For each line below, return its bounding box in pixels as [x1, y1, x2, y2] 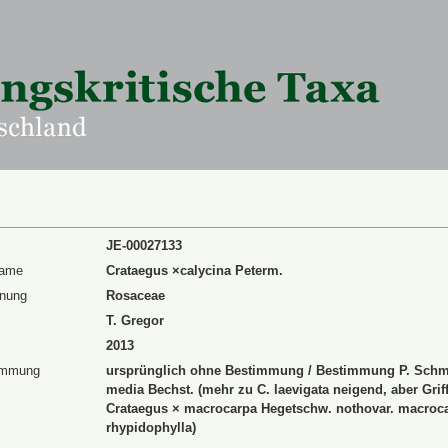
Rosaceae [106, 288, 165, 303]
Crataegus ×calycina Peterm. [106, 263, 283, 278]
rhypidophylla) [106, 420, 196, 435]
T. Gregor [106, 313, 164, 328]
